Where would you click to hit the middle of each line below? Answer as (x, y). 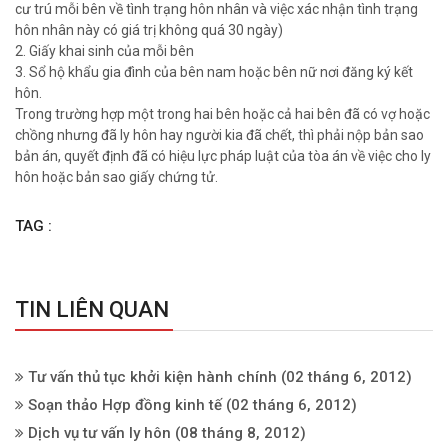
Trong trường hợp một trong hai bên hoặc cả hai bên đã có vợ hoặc (222, 114)
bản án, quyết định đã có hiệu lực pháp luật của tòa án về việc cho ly (223, 156)
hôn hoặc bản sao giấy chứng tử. (116, 177)
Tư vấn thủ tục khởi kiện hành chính (152, 377)
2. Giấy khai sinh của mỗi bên (104, 51)
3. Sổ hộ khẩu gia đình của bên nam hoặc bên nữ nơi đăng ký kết (214, 72)
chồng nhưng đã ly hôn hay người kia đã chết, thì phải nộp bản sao (219, 135)
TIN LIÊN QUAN (92, 309)
